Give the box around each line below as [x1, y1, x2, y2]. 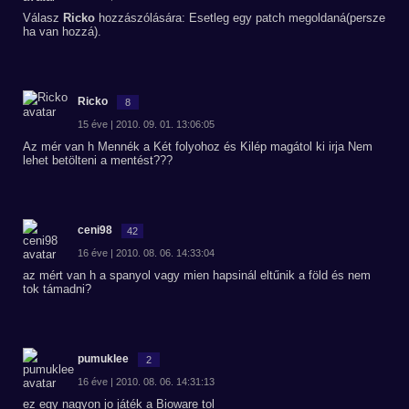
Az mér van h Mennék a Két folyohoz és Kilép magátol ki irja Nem [23, 140, 372, 153]
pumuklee [78, 352, 129, 365]
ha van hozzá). [23, 25, 101, 38]
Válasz [23, 11, 63, 25]
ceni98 [78, 224, 112, 236]
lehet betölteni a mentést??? [23, 153, 173, 167]
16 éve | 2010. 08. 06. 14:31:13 [78, 376, 215, 387]
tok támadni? [23, 282, 91, 296]
